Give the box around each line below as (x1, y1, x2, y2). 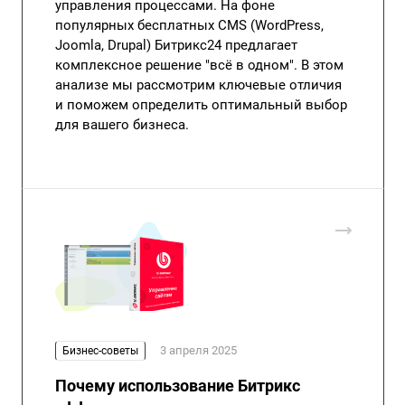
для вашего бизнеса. (55, 117, 189, 134)
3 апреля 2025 (160, 344, 237, 358)
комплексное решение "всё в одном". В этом (55, 57, 344, 74)
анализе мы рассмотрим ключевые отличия (55, 77, 342, 94)
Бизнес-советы (62, 344, 138, 358)
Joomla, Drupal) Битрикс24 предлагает (55, 37, 297, 54)
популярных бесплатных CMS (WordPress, (55, 17, 324, 34)
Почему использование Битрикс (55, 376, 300, 396)
